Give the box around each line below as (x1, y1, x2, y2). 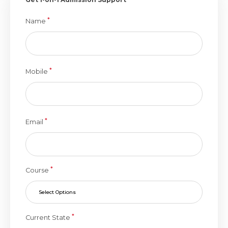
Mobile (25, 68, 49, 75)
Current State (25, 214, 72, 221)
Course (25, 166, 50, 174)
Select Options (39, 189, 76, 195)
